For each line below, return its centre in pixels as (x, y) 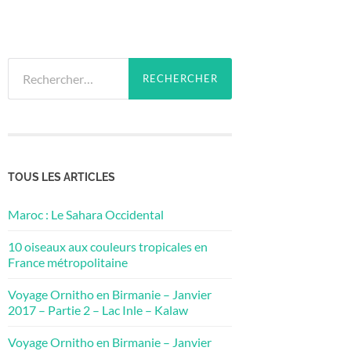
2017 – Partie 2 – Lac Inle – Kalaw (98, 309)
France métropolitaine (68, 262)
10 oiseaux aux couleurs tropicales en (108, 246)
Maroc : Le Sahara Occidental (86, 214)
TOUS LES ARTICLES (62, 176)
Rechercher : (40, 65)
